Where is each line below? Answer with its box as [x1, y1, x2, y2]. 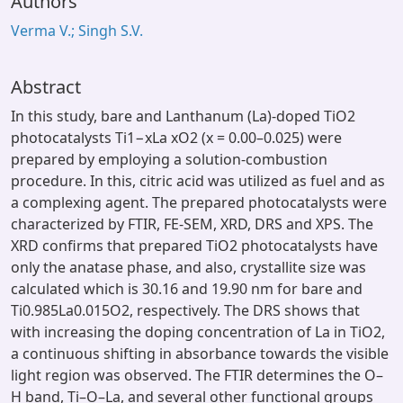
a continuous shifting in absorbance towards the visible [11, 344, 389, 363]
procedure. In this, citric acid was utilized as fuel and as [11, 171, 385, 191]
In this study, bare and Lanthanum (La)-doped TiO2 [11, 106, 355, 126]
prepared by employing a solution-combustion [11, 149, 327, 169]
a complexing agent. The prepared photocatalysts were [11, 193, 387, 212]
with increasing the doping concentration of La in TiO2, [11, 322, 385, 342]
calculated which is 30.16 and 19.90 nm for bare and [11, 279, 363, 299]
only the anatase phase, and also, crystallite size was [11, 257, 366, 277]
